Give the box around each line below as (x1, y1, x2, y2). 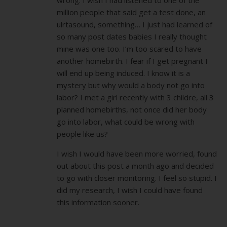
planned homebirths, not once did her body (57, 104, 207, 115)
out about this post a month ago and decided (57, 160, 214, 171)
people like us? (57, 128, 108, 139)
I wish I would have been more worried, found (57, 148, 217, 159)
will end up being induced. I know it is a (57, 67, 190, 78)
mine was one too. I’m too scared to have (57, 43, 202, 54)
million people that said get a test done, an (57, 7, 206, 17)
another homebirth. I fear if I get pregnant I (57, 55, 208, 66)
